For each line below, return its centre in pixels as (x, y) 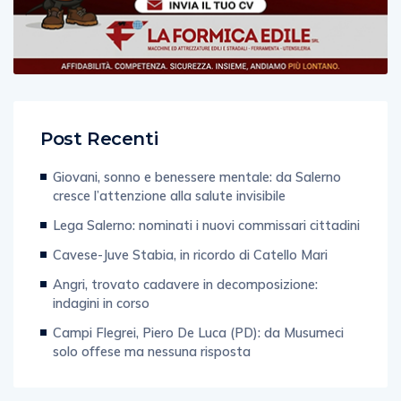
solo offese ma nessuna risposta (152, 333)
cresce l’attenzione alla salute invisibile (169, 177)
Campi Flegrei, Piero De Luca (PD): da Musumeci (198, 314)
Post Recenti (99, 120)
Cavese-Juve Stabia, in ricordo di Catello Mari (190, 236)
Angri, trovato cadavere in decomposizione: (185, 266)
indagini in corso (101, 285)
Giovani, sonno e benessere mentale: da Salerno (197, 158)
